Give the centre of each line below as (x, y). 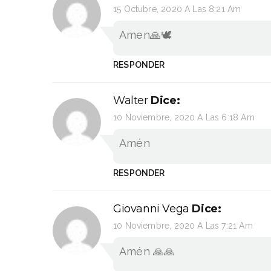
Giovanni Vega (151, 208)
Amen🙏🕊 (146, 34)
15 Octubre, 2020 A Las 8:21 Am (177, 9)
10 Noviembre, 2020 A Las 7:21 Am (183, 225)
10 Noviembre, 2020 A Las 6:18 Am (184, 117)
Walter (131, 100)
